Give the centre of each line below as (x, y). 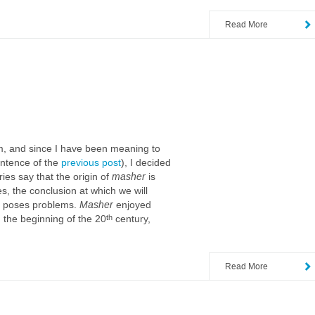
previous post (91, 162)
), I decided (146, 162)
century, (131, 219)
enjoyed (134, 205)
